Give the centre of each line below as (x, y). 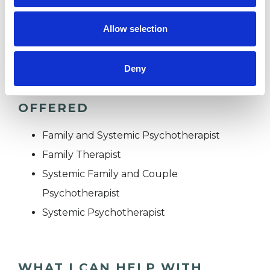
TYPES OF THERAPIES (100, 90)
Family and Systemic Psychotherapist (131, 136)
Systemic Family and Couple (110, 174)
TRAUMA (58, 29)
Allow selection (135, 29)
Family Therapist (82, 155)
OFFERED (53, 108)
